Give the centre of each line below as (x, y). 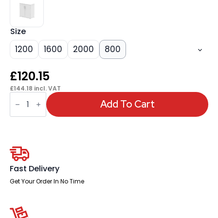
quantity (26, 157)
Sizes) (21, 149)
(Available (29, 126)
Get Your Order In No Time (47, 181)
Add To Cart (127, 104)
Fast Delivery (35, 168)
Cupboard (30, 118)
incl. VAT (47, 88)
